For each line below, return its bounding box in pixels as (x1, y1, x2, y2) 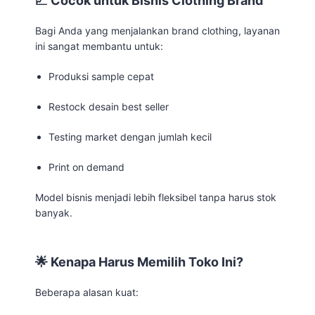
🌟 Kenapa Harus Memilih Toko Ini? (35, 254, 243, 269)
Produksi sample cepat (49, 70, 155, 82)
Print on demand (49, 160, 125, 173)
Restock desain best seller (49, 100, 169, 112)
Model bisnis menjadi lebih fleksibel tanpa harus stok (35, 191, 276, 203)
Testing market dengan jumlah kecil (49, 130, 212, 143)
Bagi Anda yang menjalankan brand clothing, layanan (35, 24, 280, 37)
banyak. (35, 206, 72, 219)
